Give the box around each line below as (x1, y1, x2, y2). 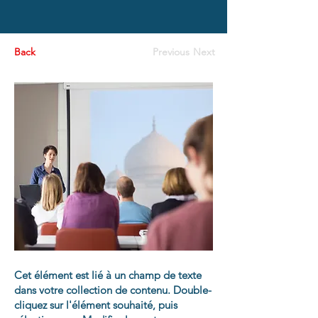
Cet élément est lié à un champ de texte (14, 268, 202, 282)
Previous (153, 45, 190, 58)
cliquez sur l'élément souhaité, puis (14, 298, 177, 312)
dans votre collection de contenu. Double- (14, 283, 212, 297)
